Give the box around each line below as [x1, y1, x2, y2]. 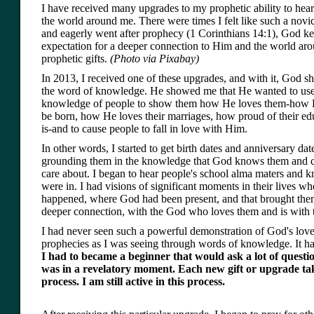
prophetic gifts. [41, 53, 110, 65]
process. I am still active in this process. [41, 275, 225, 288]
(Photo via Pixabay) [110, 53, 199, 65]
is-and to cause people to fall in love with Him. [41, 123, 247, 135]
